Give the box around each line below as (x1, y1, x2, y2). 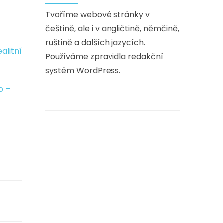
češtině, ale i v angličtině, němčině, (45, 23, 179, 34)
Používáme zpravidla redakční (45, 51, 163, 62)
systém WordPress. (45, 65, 120, 76)
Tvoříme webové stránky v (45, 9, 150, 20)
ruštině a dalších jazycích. (45, 37, 145, 48)
